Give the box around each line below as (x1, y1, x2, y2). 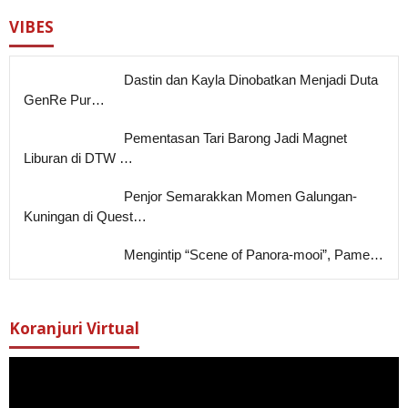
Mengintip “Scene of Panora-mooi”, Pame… (124, 247, 383, 263)
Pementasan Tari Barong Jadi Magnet (124, 130, 347, 147)
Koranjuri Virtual (9, 318, 139, 340)
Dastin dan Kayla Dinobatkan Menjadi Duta (124, 72, 378, 88)
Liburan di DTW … (24, 150, 133, 167)
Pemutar (8, 358, 59, 374)
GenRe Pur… (24, 92, 105, 108)
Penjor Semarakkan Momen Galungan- (124, 189, 357, 205)
